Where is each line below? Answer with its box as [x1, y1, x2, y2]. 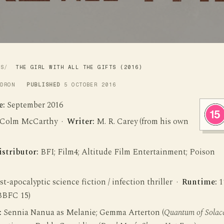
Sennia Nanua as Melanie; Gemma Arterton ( [1, 206, 164, 219]
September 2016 [4, 98, 63, 111]
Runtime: [181, 176, 217, 189]
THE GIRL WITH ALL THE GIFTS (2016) [15, 64, 143, 70]
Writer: [66, 115, 94, 128]
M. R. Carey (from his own [94, 115, 188, 128]
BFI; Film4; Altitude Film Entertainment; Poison [38, 145, 215, 158]
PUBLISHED [26, 81, 60, 88]
